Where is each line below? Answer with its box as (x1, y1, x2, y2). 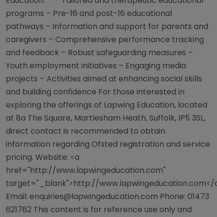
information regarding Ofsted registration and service (6, 138, 210, 150)
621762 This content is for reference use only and (6, 203, 192, 215)
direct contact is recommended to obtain (6, 125, 165, 137)
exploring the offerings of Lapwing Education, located (6, 99, 207, 110)
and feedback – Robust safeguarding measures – (6, 46, 193, 58)
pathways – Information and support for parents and (6, 20, 208, 32)
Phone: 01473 (158, 190, 209, 202)
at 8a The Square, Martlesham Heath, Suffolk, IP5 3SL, (6, 112, 205, 124)
